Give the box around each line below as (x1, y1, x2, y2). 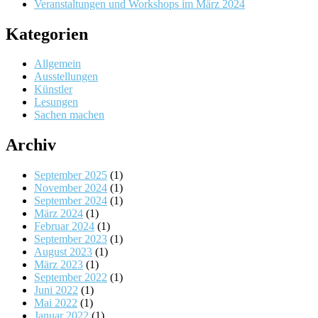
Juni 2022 (34, 284, 78, 297)
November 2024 (34, 182, 107, 194)
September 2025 (34, 169, 107, 182)
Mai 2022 (34, 297, 77, 309)
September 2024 (34, 194, 107, 207)
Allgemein (34, 57, 81, 70)
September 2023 (34, 233, 107, 246)
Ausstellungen (34, 70, 98, 83)
